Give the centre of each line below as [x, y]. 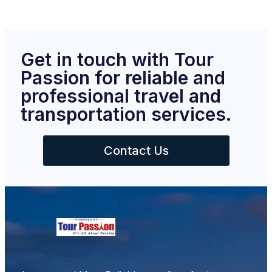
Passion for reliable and [123, 78]
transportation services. [126, 114]
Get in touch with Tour [117, 60]
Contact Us [136, 151]
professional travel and [121, 96]
